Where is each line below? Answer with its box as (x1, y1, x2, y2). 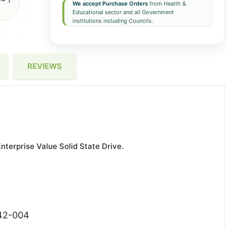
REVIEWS (27, 61, 62, 71)
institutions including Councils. (72, 17, 153, 24)
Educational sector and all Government (72, 9, 174, 16)
